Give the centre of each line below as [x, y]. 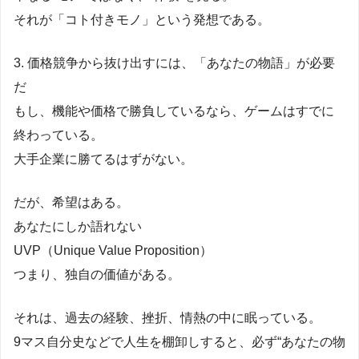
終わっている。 [58, 135]
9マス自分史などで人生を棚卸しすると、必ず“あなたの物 [179, 341]
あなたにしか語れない [78, 226]
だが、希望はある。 [71, 202]
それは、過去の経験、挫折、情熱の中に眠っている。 [167, 317]
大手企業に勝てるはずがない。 [103, 159]
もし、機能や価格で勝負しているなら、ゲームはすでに [174, 111]
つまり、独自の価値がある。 [97, 274]
